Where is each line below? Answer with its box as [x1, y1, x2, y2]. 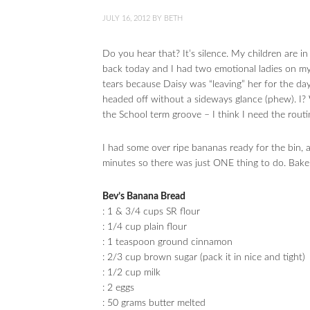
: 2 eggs [102, 283, 134, 293]
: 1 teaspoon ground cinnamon [102, 237, 232, 247]
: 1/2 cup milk [102, 268, 161, 277]
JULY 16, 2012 [102, 15, 150, 22]
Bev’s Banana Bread [102, 192, 185, 201]
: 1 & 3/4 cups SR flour [102, 207, 200, 217]
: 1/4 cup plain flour [102, 222, 187, 232]
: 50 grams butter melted [102, 298, 206, 308]
